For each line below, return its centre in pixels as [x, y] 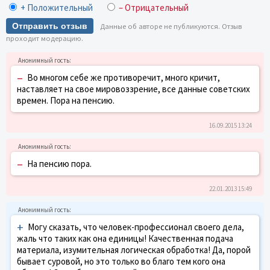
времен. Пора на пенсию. [66, 100]
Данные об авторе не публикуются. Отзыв [171, 26]
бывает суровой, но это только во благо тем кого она [121, 261]
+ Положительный [57, 7]
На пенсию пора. [59, 163]
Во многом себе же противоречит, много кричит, [124, 77]
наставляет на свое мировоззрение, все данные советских [133, 89]
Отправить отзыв [50, 26]
